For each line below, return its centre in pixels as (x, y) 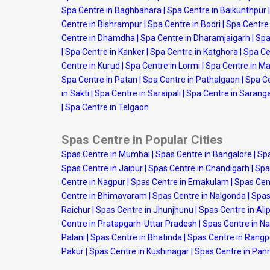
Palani (73, 237)
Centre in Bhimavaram (104, 196)
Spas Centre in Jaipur (102, 168)
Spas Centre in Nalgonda (199, 196)
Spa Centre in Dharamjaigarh (195, 38)
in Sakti (75, 93)
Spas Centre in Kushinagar (139, 251)
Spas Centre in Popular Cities (142, 140)
